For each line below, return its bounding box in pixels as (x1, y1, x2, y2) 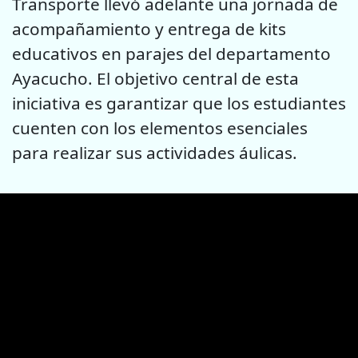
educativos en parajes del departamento (12, 42, 331, 65)
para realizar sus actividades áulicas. (12, 141, 297, 164)
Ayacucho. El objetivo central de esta (12, 66, 299, 89)
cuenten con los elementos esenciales (12, 116, 308, 139)
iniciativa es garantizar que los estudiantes (12, 91, 346, 114)
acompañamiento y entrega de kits (12, 17, 286, 40)
